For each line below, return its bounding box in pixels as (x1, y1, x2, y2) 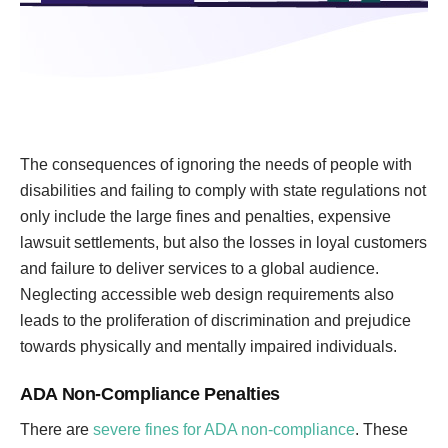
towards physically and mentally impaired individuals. (20, 338, 397, 355)
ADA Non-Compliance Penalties (20, 384, 280, 404)
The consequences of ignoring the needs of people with (20, 156, 412, 173)
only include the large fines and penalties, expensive (20, 208, 391, 225)
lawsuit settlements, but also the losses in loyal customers (20, 234, 427, 251)
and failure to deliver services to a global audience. (20, 260, 379, 277)
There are (20, 421, 93, 438)
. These (355, 421, 408, 438)
